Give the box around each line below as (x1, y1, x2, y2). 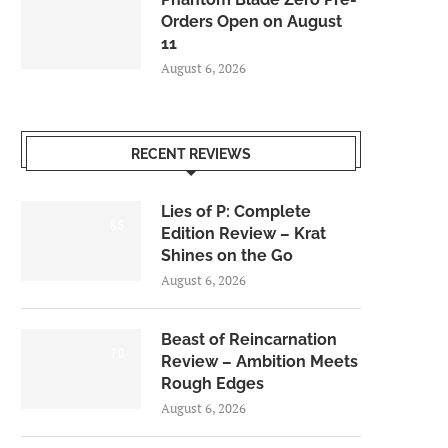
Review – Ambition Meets (161, 352, 358, 371)
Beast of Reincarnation (161, 330, 337, 349)
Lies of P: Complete (161, 202, 311, 221)
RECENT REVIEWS (131, 146, 251, 162)
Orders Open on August (161, 12, 342, 31)
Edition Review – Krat (161, 224, 326, 243)
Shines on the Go (161, 246, 293, 265)
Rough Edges (161, 374, 264, 393)
